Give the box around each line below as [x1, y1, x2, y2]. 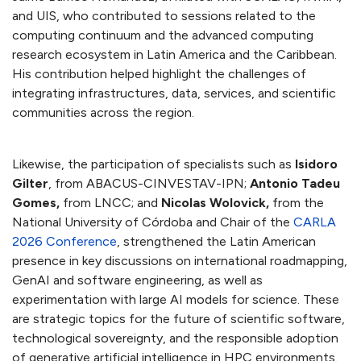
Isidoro [295, 156, 338, 172]
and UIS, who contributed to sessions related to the [12, 8, 316, 24]
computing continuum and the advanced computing [12, 27, 313, 44]
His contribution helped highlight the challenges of [12, 66, 306, 82]
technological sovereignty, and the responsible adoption [12, 330, 338, 346]
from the [269, 195, 324, 211]
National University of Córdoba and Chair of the [12, 214, 293, 230]
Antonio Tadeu [250, 176, 340, 192]
